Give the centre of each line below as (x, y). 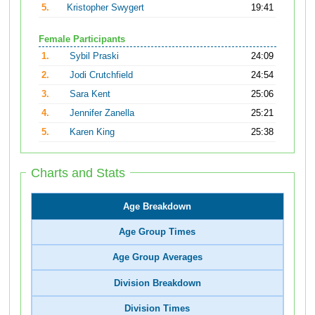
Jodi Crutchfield (102, 76)
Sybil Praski (95, 57)
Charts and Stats (78, 173)
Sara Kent (90, 95)
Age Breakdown (157, 206)
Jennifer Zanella (102, 114)
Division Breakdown (157, 283)
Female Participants (82, 40)
